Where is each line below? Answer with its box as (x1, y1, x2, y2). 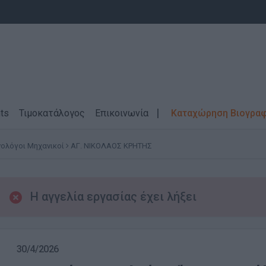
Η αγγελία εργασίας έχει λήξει (30, 189, 197, 204)
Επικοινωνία (95, 107, 148, 119)
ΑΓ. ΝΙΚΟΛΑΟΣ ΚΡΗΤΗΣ (71, 141, 152, 150)
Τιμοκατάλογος (19, 107, 85, 119)
